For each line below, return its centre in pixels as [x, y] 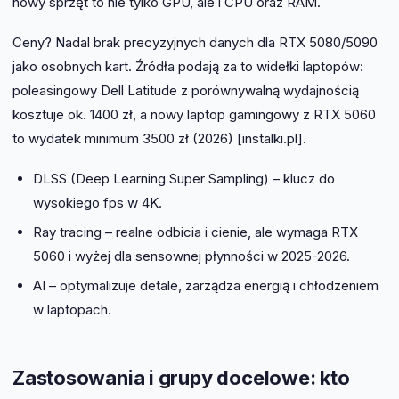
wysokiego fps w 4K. [97, 202]
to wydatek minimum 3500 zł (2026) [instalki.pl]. [159, 138]
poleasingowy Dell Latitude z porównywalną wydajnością [186, 90]
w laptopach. [72, 309]
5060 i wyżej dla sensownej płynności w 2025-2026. [191, 256]
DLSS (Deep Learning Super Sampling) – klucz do [183, 178]
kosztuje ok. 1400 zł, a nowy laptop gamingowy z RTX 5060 [194, 114]
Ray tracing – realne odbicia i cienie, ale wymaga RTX [195, 232]
